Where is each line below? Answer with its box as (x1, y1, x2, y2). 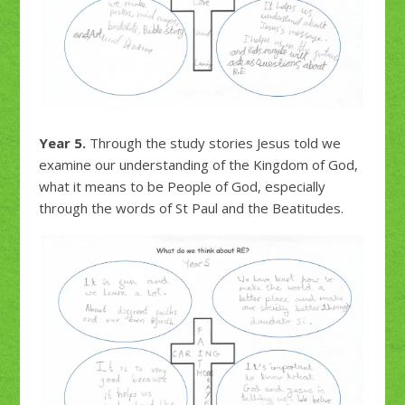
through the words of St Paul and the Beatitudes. (38, 198, 344, 217)
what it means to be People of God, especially (38, 176, 325, 195)
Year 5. (38, 133, 86, 152)
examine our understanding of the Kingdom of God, (38, 155, 358, 174)
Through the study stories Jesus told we (85, 133, 341, 152)
